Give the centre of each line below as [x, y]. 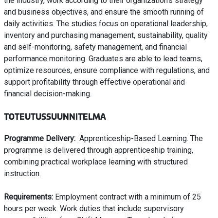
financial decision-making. [48, 94]
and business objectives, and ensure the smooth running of [104, 12]
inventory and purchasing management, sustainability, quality [106, 36]
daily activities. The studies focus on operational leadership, [106, 24]
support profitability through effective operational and [94, 82]
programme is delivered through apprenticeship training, [99, 150]
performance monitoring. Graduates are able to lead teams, [103, 59]
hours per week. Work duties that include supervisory [94, 209]
